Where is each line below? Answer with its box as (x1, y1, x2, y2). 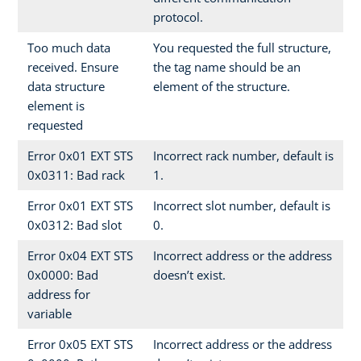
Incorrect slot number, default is (153, 197, 330, 214)
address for (27, 285, 90, 302)
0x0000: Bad (27, 266, 98, 283)
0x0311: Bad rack (27, 166, 125, 183)
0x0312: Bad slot (27, 216, 122, 233)
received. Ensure (27, 58, 118, 75)
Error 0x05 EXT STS (27, 335, 133, 352)
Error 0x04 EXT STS (27, 247, 133, 263)
